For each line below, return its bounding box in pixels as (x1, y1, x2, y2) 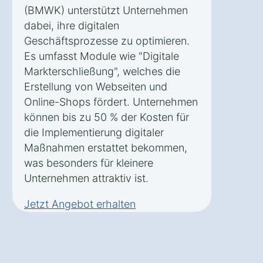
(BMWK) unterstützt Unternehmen (24, 4, 188, 16)
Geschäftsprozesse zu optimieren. (24, 34, 190, 47)
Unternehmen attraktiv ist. (24, 171, 149, 184)
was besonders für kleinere (24, 156, 153, 169)
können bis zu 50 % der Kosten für (24, 110, 189, 123)
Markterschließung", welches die (24, 65, 180, 77)
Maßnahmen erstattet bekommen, (24, 141, 187, 154)
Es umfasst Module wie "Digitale (24, 49, 179, 62)
